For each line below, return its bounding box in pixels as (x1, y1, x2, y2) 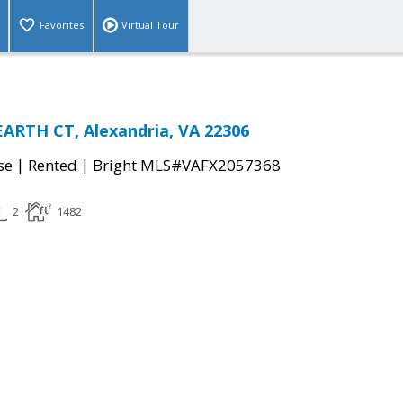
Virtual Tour (121, 18, 179, 32)
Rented (28, 155, 77, 176)
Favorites (40, 18, 84, 32)
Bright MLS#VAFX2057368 (93, 155, 281, 176)
